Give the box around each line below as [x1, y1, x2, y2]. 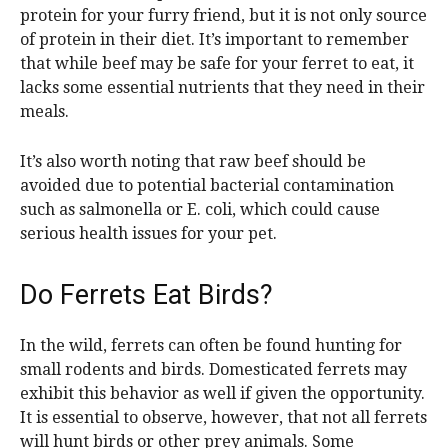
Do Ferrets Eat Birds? [20, 279, 273, 312]
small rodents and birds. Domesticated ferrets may [20, 360, 407, 380]
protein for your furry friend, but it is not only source [20, 6, 427, 26]
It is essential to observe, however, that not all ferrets [20, 408, 427, 428]
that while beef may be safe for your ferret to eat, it [20, 54, 414, 74]
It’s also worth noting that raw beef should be [20, 152, 366, 172]
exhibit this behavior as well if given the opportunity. [20, 384, 425, 404]
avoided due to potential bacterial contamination [20, 176, 394, 196]
